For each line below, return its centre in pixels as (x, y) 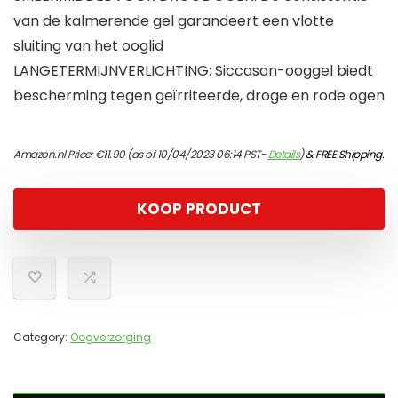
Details (283, 155)
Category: (42, 338)
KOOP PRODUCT (199, 209)
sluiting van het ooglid (88, 46)
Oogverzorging (111, 338)
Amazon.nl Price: (54, 155)
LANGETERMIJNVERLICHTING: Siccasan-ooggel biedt (193, 71)
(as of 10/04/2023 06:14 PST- (196, 155)
